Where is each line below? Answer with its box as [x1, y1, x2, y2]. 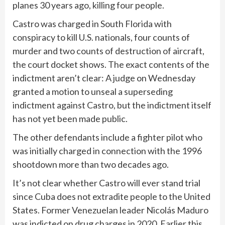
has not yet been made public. [13, 113, 128, 124]
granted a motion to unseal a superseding [13, 85, 173, 97]
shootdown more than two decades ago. [13, 158, 169, 170]
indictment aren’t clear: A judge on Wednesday [13, 72, 195, 83]
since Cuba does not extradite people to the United [13, 190, 210, 202]
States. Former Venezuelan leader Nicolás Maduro [13, 204, 208, 215]
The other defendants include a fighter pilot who [13, 131, 202, 143]
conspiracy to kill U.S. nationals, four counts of [13, 31, 190, 43]
